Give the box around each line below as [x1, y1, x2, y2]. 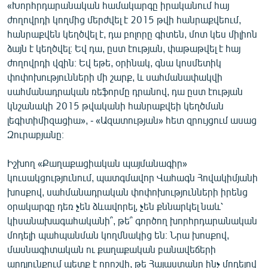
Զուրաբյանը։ [7, 128, 64, 140]
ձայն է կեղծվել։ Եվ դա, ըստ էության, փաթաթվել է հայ [7, 42, 240, 54]
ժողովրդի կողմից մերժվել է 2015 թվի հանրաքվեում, [7, 13, 241, 25]
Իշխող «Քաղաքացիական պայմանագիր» [7, 157, 187, 169]
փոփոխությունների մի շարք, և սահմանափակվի [7, 71, 223, 83]
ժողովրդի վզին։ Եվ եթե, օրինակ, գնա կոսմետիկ [7, 56, 221, 68]
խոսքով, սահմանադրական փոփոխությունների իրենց [7, 185, 248, 197]
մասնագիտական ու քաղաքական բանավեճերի [7, 243, 216, 255]
